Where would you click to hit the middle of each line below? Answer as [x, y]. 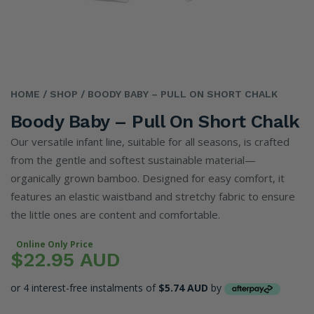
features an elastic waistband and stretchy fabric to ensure [153, 196]
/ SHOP [59, 94]
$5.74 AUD [183, 288]
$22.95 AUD [65, 260]
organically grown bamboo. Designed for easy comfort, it [148, 178]
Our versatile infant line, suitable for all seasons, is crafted [150, 142]
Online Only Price [55, 244]
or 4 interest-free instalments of [83, 288]
